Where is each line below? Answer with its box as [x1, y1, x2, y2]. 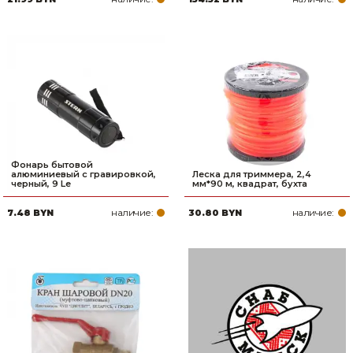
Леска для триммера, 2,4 [192, 168, 311, 180]
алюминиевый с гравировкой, [11, 168, 157, 180]
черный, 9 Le [11, 177, 72, 189]
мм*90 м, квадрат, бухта [192, 177, 307, 189]
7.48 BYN [7, 206, 54, 218]
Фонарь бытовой [11, 158, 94, 170]
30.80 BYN [188, 206, 242, 218]
